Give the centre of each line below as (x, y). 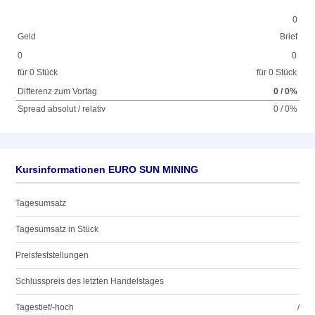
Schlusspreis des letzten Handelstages (90, 281)
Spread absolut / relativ (62, 109)
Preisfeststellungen (52, 255)
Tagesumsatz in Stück (57, 229)
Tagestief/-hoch (45, 307)
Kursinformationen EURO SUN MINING (107, 169)
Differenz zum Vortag (58, 91)
